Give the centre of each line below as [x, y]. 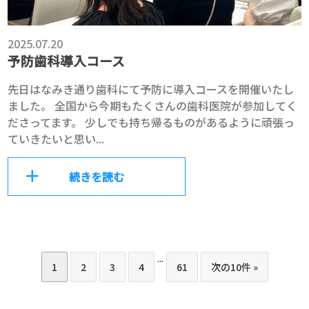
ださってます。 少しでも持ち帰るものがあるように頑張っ [151, 122]
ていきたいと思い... [56, 138]
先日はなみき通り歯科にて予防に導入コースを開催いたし [151, 89]
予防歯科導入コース [67, 60]
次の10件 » [234, 267]
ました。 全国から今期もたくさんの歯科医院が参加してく [153, 105]
